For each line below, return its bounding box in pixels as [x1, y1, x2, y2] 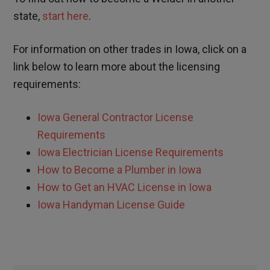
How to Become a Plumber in [37, 163, 179, 177]
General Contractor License [63, 111, 194, 124]
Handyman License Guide [63, 198, 186, 212]
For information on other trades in [13, 43, 175, 56]
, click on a [198, 43, 247, 56]
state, [13, 10, 43, 23]
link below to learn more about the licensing [13, 60, 221, 74]
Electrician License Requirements [63, 146, 224, 159]
